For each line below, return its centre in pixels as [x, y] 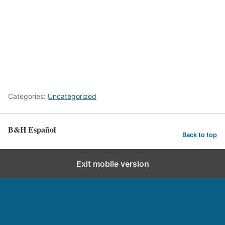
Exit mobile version [113, 164]
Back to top [200, 135]
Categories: [28, 96]
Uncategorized [72, 96]
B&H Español [32, 129]
